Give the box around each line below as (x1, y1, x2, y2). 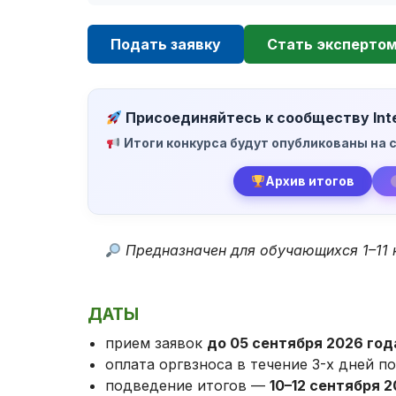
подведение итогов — (104, 376, 270, 394)
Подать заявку (110, 35, 221, 54)
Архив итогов (264, 173, 354, 189)
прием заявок (104, 333, 207, 352)
